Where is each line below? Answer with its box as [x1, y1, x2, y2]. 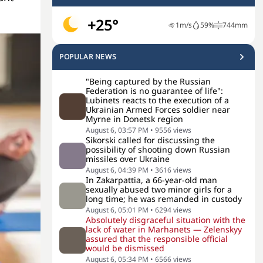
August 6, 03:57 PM [86, 125, 149, 135]
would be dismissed [86, 242, 164, 254]
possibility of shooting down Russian [86, 144, 230, 155]
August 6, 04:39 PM [86, 165, 149, 175]
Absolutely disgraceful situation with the [86, 214, 245, 225]
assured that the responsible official [86, 233, 228, 244]
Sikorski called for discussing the [86, 134, 215, 146]
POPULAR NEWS [59, 52, 117, 62]
